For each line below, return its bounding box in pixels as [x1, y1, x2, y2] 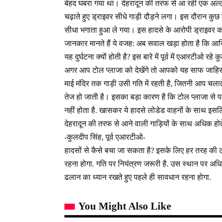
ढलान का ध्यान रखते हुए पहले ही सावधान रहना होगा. [64, 173, 211, 182]
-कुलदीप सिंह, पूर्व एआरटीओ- [64, 133, 145, 142]
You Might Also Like [78, 200, 171, 213]
